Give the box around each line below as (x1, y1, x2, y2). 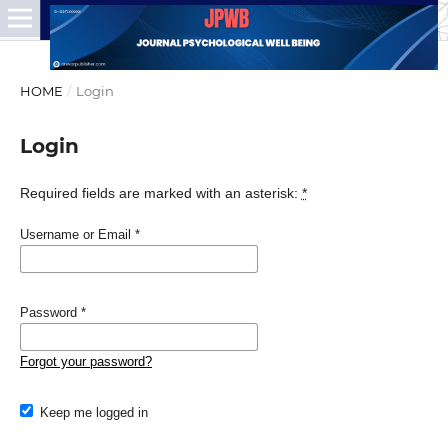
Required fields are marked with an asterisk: (19, 184, 302, 201)
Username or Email (19, 227, 135, 242)
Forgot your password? (19, 354, 152, 369)
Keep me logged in (40, 405, 149, 420)
